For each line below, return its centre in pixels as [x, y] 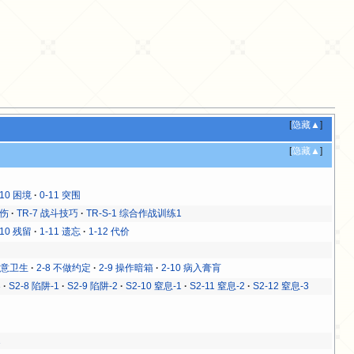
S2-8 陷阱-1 [34, 286]
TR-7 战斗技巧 [48, 213]
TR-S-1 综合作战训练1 [134, 213]
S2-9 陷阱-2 [93, 286]
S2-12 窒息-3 [281, 286]
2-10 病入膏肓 [192, 267]
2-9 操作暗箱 [126, 267]
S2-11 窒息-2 [218, 286]
